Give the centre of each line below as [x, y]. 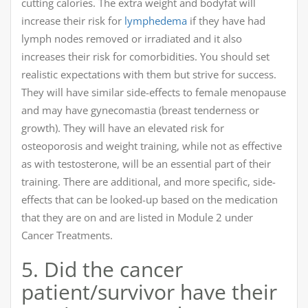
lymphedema [156, 21]
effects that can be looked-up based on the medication [150, 200]
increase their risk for [73, 21]
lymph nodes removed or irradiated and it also [132, 39]
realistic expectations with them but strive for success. [149, 75]
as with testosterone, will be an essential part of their [146, 164]
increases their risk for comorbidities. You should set [145, 57]
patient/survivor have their [149, 292]
